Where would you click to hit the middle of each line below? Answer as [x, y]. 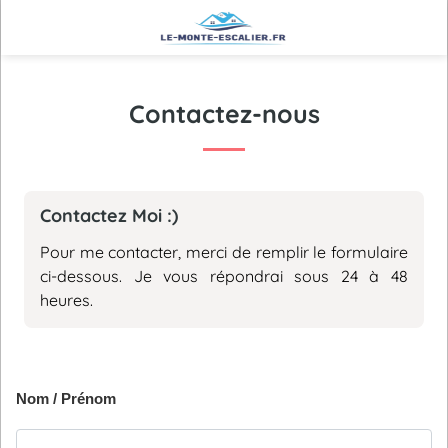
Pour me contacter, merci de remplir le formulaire [224, 252]
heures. [66, 300]
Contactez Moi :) [109, 215]
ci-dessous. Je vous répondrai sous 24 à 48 [224, 276]
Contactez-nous [224, 113]
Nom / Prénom [66, 398]
